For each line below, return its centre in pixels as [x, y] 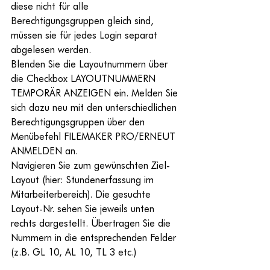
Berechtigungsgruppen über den [79, 121]
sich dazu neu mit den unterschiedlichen [95, 107]
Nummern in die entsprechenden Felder [95, 237]
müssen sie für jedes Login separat [86, 34]
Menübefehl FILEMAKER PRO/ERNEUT [95, 136]
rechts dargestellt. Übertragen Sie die [92, 222]
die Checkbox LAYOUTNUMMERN [85, 78]
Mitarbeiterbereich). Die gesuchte [82, 193]
